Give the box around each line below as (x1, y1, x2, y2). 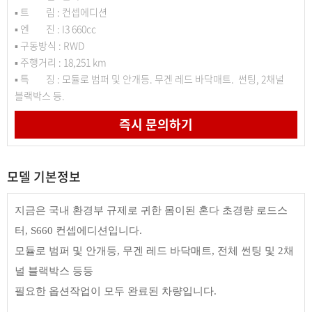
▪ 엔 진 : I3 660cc (15, 21, 96, 36)
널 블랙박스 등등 (15, 265, 93, 276)
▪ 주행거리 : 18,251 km (15, 54, 107, 69)
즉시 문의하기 (119, 114, 193, 134)
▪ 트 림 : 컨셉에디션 (15, 4, 107, 19)
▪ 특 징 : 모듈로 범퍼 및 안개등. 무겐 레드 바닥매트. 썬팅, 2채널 (15, 71, 284, 86)
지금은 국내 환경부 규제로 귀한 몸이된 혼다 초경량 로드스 (15, 204, 288, 216)
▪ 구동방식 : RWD (15, 38, 84, 52)
